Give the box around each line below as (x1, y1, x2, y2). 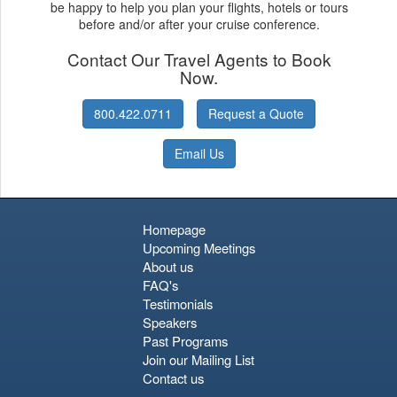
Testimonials (142, 293, 213, 313)
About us (142, 256, 193, 276)
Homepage (142, 219, 206, 238)
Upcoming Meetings (142, 237, 255, 257)
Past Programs (142, 331, 228, 350)
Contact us (142, 368, 204, 387)
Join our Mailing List (142, 349, 254, 369)
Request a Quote (208, 105, 305, 123)
